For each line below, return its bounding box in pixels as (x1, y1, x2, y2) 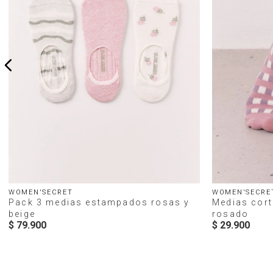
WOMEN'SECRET (9, 188, 73, 196)
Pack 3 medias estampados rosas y (9, 197, 190, 207)
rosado (212, 209, 249, 219)
